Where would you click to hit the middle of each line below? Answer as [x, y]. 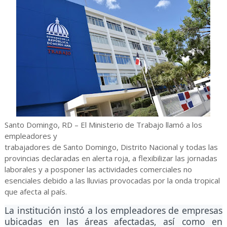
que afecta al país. [35, 192]
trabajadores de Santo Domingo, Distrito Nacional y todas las [111, 147]
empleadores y [31, 136]
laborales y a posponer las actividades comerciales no [98, 169]
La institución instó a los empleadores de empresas [113, 210]
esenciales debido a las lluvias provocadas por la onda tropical [112, 180]
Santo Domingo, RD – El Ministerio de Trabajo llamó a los [103, 125]
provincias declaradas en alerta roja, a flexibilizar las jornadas [111, 158]
